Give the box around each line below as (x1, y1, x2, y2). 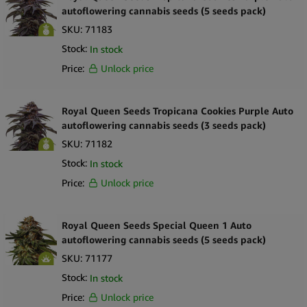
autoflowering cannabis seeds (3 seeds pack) (62, 119, 266, 132)
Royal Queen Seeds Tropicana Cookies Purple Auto (62, 105, 293, 117)
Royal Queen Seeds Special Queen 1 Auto (62, 219, 251, 232)
